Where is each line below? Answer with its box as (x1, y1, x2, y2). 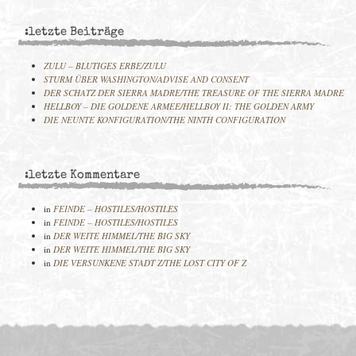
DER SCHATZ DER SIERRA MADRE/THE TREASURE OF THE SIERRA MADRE (44, 87, 344, 99)
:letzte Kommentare (25, 169, 140, 182)
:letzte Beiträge (25, 26, 124, 39)
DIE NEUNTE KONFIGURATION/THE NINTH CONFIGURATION (44, 114, 285, 126)
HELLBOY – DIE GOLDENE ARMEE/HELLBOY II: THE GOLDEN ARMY (44, 100, 314, 112)
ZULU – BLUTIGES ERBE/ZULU (44, 60, 166, 72)
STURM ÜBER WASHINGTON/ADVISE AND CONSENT (44, 73, 249, 85)
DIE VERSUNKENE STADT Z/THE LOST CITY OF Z (53, 257, 246, 269)
